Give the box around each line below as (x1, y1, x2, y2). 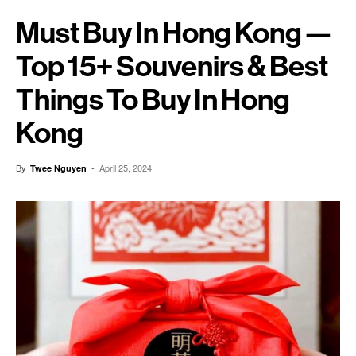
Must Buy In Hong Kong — (16, 18, 331, 48)
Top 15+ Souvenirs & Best (16, 52, 328, 81)
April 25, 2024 (99, 161, 152, 174)
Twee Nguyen (30, 162, 87, 174)
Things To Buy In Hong (16, 85, 290, 114)
